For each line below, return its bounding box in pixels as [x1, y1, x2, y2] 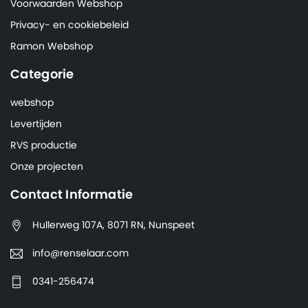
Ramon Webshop [10, 42, 93, 52]
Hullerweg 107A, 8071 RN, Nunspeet [32, 221, 195, 231]
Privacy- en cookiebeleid [10, 21, 129, 31]
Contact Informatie [10, 189, 133, 202]
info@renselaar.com [32, 249, 129, 259]
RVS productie [10, 141, 77, 151]
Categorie [10, 69, 74, 82]
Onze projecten [10, 162, 83, 173]
